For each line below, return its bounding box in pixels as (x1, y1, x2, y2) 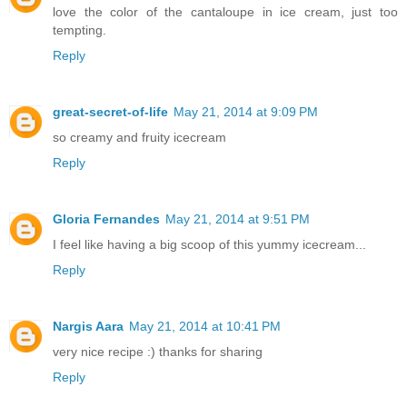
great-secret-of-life (53, 104, 168, 119)
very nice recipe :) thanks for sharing (53, 343, 263, 359)
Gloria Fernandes (53, 211, 160, 226)
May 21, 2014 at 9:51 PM (165, 211, 310, 226)
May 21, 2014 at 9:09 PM (174, 104, 318, 119)
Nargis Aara (53, 318, 124, 333)
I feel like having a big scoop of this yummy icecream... (53, 236, 366, 252)
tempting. (53, 22, 106, 37)
